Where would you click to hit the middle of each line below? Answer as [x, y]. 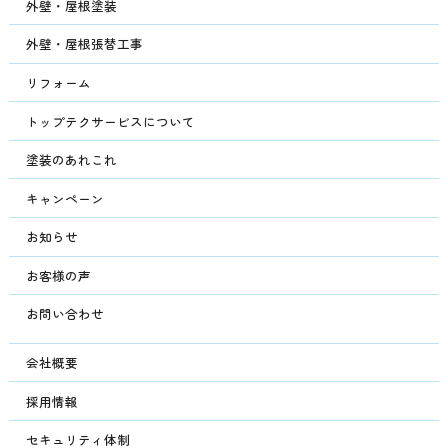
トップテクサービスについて [111, 121]
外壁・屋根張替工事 [85, 44]
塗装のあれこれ [72, 160]
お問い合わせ [65, 314]
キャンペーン [65, 198]
